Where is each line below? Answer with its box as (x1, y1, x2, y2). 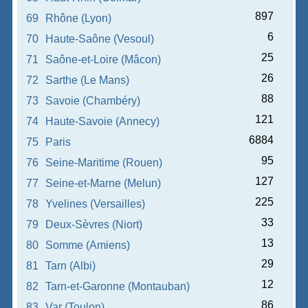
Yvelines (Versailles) (45, 198, 146, 210)
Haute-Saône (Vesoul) (45, 33, 155, 45)
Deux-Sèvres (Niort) (45, 219, 143, 230)
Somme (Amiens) (45, 239, 131, 251)
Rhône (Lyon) (45, 12, 112, 24)
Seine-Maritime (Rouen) (45, 157, 163, 168)
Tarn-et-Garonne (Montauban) (45, 280, 190, 292)
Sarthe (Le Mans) (45, 74, 130, 86)
